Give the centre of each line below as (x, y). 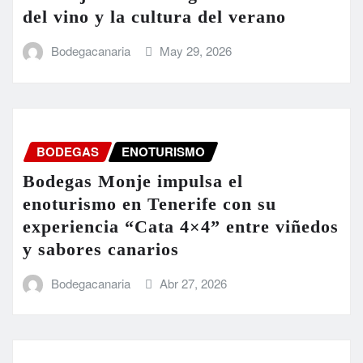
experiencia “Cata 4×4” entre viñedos (181, 226)
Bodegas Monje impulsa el (133, 181)
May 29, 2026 (196, 51)
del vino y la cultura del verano (154, 17)
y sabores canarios (101, 249)
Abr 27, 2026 (194, 283)
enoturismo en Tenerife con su (149, 203)
